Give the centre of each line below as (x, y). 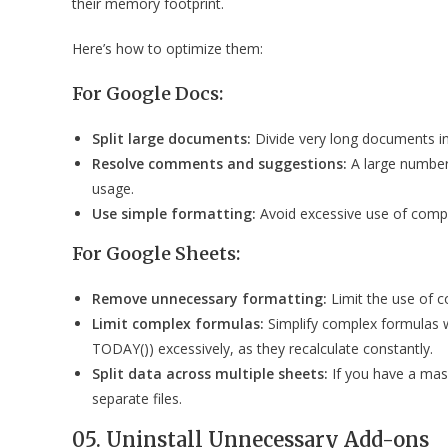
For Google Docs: (147, 93)
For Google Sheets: (156, 253)
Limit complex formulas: (178, 323)
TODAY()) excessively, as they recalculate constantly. (262, 348)
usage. (113, 188)
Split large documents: (171, 138)
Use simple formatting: (174, 213)
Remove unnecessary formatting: (209, 298)
